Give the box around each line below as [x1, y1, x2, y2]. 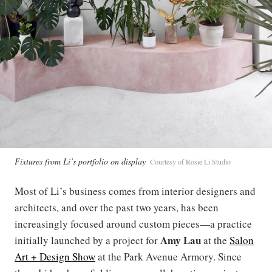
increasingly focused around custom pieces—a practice [15, 216, 252, 231]
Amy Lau [160, 232, 201, 248]
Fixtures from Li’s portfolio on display [15, 155, 146, 167]
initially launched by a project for [15, 233, 160, 247]
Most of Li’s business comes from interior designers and [15, 183, 256, 198]
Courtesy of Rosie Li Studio [150, 156, 231, 166]
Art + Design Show [15, 249, 95, 263]
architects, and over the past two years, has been [15, 200, 219, 214]
